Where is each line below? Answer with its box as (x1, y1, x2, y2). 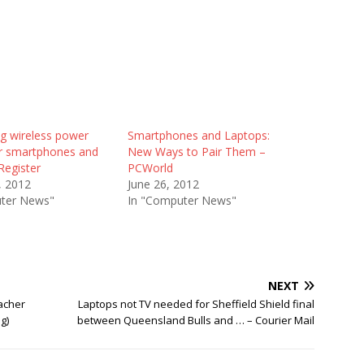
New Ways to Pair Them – (127, 144, 266, 159)
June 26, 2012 (127, 176, 199, 192)
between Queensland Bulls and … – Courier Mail (77, 313, 315, 327)
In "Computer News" (127, 193, 236, 208)
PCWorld (127, 160, 173, 175)
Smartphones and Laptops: (127, 128, 270, 143)
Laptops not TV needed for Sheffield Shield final (78, 297, 315, 311)
